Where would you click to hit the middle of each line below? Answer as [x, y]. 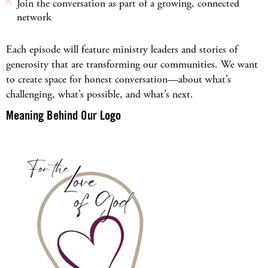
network [34, 17]
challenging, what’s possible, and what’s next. [100, 95]
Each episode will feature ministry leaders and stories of [122, 50]
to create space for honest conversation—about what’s [118, 80]
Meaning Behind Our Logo [63, 115]
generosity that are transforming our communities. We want [132, 65]
